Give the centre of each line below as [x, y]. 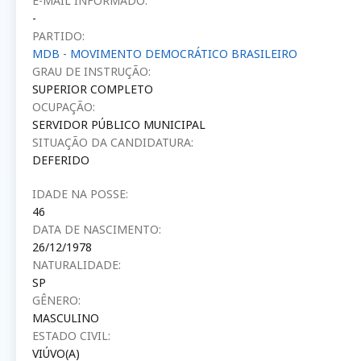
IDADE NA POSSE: [80, 193]
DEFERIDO [61, 160]
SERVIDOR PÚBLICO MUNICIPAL [119, 124]
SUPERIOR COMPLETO [93, 89]
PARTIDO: [58, 35]
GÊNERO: [56, 300]
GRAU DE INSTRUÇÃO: [91, 71]
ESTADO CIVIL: [71, 335]
